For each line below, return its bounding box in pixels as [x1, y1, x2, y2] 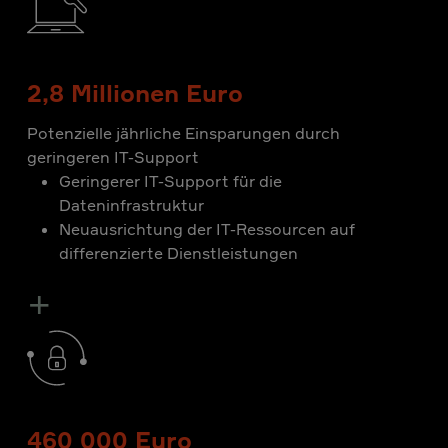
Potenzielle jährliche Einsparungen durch [27, 123, 340, 143]
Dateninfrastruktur [59, 195, 204, 215]
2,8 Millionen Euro [27, 78, 243, 108]
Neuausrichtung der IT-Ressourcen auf [59, 219, 355, 239]
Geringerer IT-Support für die [59, 171, 282, 191]
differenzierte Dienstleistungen [59, 243, 298, 263]
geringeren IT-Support [27, 147, 199, 167]
